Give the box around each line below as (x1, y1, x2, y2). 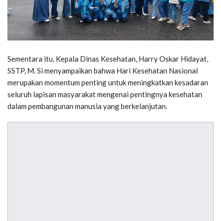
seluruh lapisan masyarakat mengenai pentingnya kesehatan (7, 89, 202, 99)
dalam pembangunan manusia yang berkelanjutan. (7, 101, 167, 110)
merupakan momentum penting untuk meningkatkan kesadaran (7, 77, 208, 87)
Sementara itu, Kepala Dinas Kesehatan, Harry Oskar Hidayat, (7, 54, 208, 63)
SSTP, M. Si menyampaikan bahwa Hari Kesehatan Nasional (7, 66, 198, 75)
